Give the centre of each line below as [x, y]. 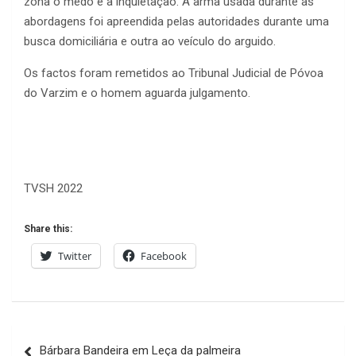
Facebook [164, 255]
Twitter [75, 255]
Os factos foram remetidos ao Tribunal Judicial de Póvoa [174, 73]
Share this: [48, 228]
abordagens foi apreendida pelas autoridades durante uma [176, 21]
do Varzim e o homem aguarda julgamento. [137, 93]
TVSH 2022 [53, 188]
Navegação [62, 336]
